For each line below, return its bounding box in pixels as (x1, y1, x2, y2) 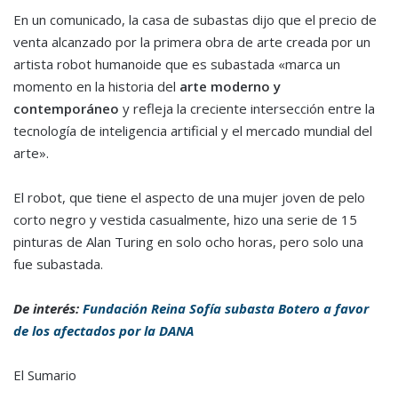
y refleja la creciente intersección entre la (119, 99, 375, 118)
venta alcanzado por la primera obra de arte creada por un (13, 33, 370, 52)
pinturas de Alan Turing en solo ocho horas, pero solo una (13, 233, 363, 251)
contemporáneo (13, 99, 119, 118)
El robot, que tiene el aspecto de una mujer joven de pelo (13, 188, 365, 207)
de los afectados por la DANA (13, 322, 194, 340)
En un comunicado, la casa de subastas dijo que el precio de (13, 11, 377, 29)
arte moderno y (176, 77, 281, 96)
